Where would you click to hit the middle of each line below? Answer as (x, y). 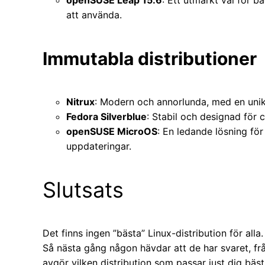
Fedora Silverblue (106, 116)
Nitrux (80, 101)
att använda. (94, 14)
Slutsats (83, 190)
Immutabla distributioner (150, 58)
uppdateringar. (99, 146)
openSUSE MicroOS (112, 131)
